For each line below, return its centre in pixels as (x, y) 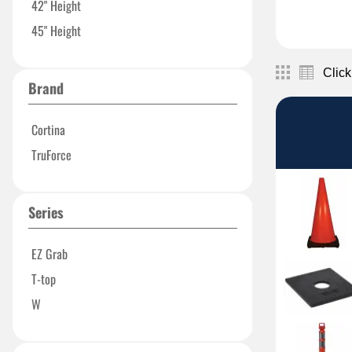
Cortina (48, 130)
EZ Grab (49, 254)
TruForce (51, 155)
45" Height (56, 31)
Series (46, 212)
